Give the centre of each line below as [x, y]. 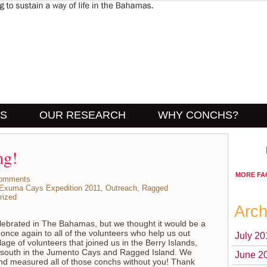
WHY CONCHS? [198, 115]
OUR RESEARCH [83, 115]
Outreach [121, 188]
